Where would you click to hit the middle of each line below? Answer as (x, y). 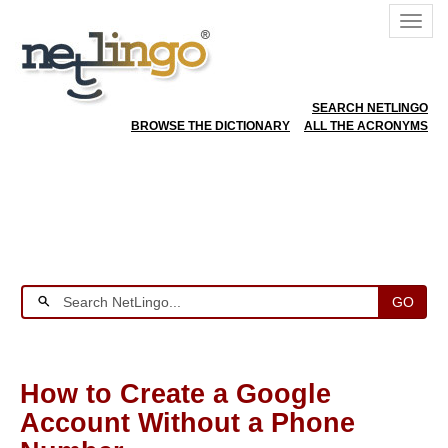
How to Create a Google (175, 393)
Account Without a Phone (187, 422)
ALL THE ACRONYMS (366, 126)
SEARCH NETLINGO (370, 108)
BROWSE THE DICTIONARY (210, 126)
